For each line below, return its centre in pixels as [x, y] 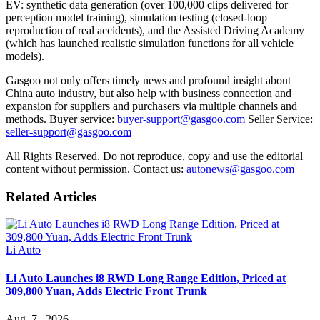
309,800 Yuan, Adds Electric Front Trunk [106, 291]
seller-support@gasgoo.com [69, 131]
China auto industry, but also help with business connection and [149, 93]
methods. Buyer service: [61, 119]
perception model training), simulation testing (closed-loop [136, 17]
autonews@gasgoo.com [240, 169]
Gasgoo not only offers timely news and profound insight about [148, 80]
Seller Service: [279, 119]
